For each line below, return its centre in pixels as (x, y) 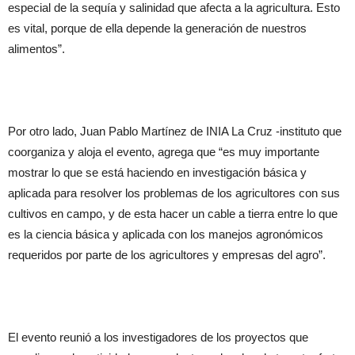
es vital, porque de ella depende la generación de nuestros (157, 28)
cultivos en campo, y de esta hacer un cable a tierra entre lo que (173, 214)
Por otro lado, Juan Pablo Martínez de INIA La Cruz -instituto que (175, 131)
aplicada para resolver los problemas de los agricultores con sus (174, 193)
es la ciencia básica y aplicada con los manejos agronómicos (166, 234)
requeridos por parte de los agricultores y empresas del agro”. (167, 255)
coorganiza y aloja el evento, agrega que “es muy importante (164, 152)
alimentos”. (36, 49)
